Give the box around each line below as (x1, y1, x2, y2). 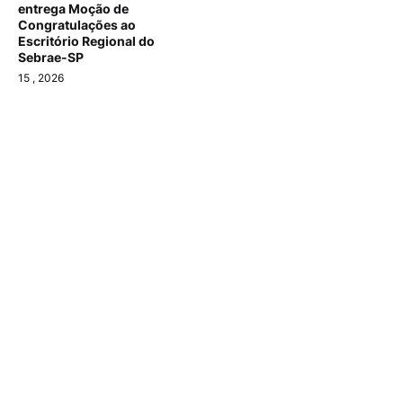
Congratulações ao (18, 17, 136, 33)
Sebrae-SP (18, 49, 84, 66)
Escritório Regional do (18, 33, 155, 49)
